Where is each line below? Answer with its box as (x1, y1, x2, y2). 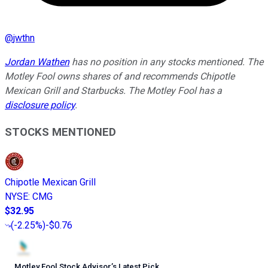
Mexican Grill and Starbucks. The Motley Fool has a (5, 85, 222, 97)
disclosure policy (5, 99, 75, 111)
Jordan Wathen (5, 56, 69, 68)
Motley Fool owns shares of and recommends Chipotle (5, 71, 234, 83)
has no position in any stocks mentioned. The (69, 56, 263, 68)
